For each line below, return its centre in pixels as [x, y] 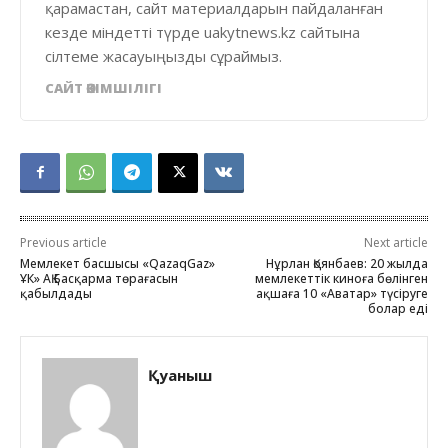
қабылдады [56, 293]
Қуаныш [180, 374]
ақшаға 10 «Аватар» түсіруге [341, 293]
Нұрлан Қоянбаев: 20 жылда [346, 263]
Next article [395, 242]
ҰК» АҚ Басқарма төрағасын [99, 278]
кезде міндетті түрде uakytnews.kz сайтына [202, 31]
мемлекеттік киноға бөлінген [341, 278]
